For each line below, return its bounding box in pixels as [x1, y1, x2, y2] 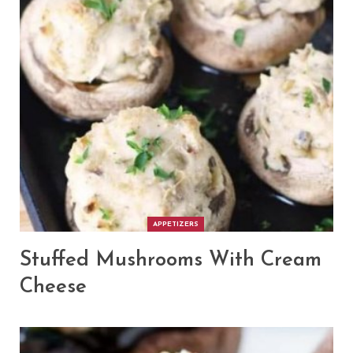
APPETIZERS [152, 220, 199, 228]
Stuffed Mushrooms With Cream [20, 249, 321, 271]
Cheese [20, 276, 87, 298]
